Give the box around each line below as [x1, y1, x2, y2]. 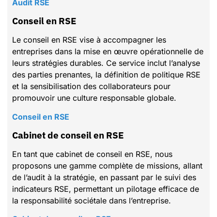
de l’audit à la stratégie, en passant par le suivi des [12, 172, 196, 183]
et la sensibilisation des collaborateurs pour [12, 81, 170, 92]
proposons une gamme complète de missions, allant [12, 161, 202, 171]
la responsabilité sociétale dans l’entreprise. [12, 196, 171, 206]
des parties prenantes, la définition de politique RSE [12, 70, 201, 80]
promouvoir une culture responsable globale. [12, 93, 176, 103]
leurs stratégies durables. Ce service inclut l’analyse [12, 58, 200, 68]
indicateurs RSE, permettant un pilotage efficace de [12, 184, 199, 194]
